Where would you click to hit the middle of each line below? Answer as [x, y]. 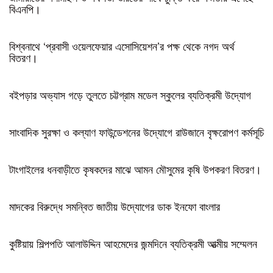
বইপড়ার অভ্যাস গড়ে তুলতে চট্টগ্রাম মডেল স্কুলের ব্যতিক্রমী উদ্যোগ [130, 94]
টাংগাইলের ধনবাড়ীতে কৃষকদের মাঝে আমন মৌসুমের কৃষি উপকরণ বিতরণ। [135, 168]
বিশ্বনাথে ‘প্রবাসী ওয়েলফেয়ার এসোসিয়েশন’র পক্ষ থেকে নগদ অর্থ [122, 45]
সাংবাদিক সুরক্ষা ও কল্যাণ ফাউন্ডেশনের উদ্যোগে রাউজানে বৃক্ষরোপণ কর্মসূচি [136, 131]
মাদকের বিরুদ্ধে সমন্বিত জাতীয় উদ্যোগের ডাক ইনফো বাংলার [115, 206]
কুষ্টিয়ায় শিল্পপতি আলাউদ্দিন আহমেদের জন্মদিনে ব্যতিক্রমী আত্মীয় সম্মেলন [133, 243]
